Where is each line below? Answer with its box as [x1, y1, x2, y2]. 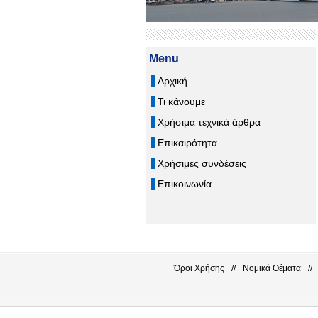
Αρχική [157, 75, 187, 87]
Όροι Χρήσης [173, 263, 224, 273]
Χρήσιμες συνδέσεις [157, 157, 246, 169]
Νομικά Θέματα [242, 263, 301, 273]
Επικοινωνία [157, 177, 212, 190]
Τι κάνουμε [157, 95, 205, 107]
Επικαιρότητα [157, 136, 217, 148]
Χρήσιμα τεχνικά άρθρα [157, 116, 261, 128]
